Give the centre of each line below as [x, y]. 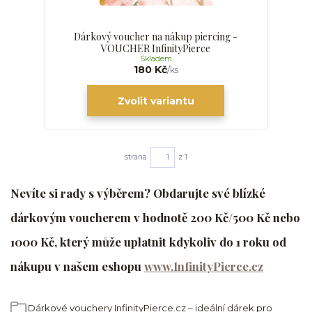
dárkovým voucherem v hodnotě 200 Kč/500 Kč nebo [155, 218]
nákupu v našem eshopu [77, 266]
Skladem [156, 58]
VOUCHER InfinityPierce [156, 48]
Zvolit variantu [156, 101]
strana [135, 157]
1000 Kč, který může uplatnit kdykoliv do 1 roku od [148, 242]
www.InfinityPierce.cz [204, 266]
